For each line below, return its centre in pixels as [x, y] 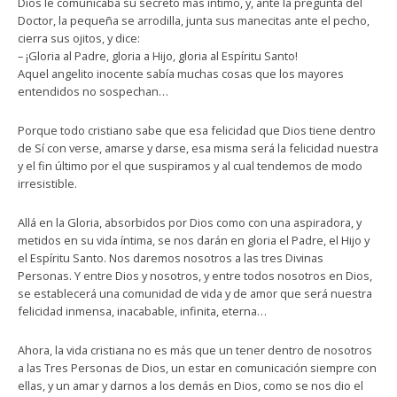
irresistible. [47, 183]
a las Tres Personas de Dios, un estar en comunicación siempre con [197, 367]
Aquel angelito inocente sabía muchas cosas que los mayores [181, 73]
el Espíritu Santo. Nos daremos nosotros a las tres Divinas [171, 257]
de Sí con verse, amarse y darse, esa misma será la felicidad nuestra [198, 148]
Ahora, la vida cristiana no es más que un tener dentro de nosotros [195, 350]
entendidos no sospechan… [93, 91]
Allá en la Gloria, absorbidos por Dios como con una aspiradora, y [190, 222]
